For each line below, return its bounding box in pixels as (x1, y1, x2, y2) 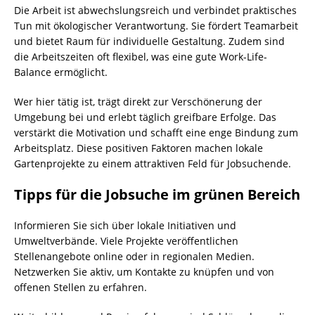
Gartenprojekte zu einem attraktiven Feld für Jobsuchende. (14, 157, 291, 171)
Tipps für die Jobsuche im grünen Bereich (14, 185, 300, 205)
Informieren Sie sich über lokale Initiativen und (14, 219, 236, 233)
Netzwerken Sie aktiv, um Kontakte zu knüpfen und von (14, 265, 274, 279)
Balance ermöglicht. (14, 65, 108, 79)
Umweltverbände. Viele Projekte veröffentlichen (14, 234, 238, 248)
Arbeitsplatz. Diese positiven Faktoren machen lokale (14, 141, 263, 155)
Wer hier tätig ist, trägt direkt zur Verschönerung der (14, 95, 262, 109)
